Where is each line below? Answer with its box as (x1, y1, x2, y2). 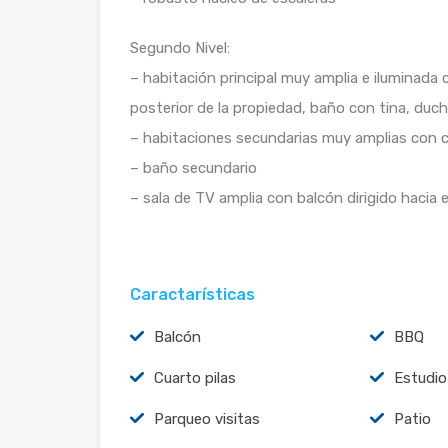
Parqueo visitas (154, 409, 260, 428)
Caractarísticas (130, 284, 255, 304)
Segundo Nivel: (130, 38, 230, 57)
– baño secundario (130, 158, 257, 177)
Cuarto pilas (154, 368, 236, 387)
